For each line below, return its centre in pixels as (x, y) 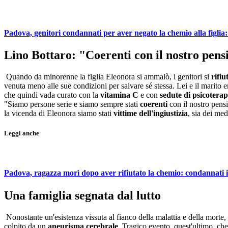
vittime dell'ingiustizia (151, 113)
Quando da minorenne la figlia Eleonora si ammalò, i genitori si (108, 76)
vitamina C (120, 95)
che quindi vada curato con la (52, 95)
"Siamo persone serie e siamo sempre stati (72, 104)
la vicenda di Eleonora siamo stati (59, 113)
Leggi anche (22, 133)
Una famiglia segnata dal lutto (82, 195)
